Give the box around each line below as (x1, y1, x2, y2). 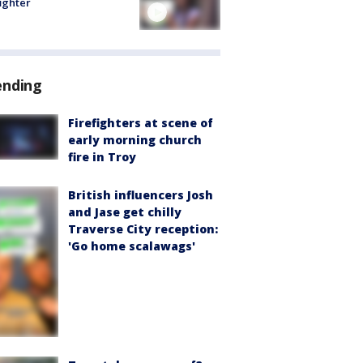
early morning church (68, 132, 202, 148)
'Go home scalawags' (68, 238, 195, 254)
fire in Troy (68, 149, 136, 165)
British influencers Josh (68, 187, 213, 203)
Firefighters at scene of (68, 115, 213, 131)
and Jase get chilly (68, 204, 181, 220)
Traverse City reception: (68, 221, 218, 237)
